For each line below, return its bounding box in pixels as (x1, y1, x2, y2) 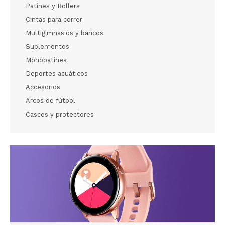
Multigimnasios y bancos (26, 29, 103, 37)
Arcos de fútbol (26, 97, 75, 105)
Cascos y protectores (26, 110, 94, 119)
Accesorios (26, 83, 60, 91)
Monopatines (26, 56, 67, 64)
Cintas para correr (26, 16, 82, 24)
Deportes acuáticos (26, 70, 88, 78)
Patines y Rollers (26, 2, 80, 10)
